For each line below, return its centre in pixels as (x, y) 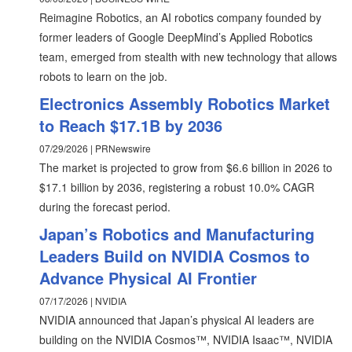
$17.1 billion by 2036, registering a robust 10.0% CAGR (177, 187)
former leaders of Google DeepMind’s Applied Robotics (176, 37)
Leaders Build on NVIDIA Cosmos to (174, 256)
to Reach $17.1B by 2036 (131, 125)
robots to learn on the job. (103, 76)
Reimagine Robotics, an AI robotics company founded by (180, 17)
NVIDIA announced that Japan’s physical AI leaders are (177, 320)
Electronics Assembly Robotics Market (185, 103)
